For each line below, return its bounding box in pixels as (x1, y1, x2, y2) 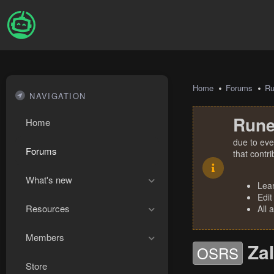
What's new (26, 173, 72, 186)
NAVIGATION (29, 90, 86, 102)
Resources (26, 202, 70, 215)
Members (26, 231, 64, 243)
